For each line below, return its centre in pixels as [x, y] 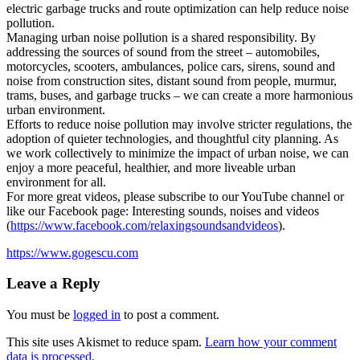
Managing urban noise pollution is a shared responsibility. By [161, 37]
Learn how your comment [271, 342]
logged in [97, 315]
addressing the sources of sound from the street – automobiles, [163, 51]
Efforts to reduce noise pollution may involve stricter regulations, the [179, 124]
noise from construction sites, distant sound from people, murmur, [172, 80]
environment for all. [56, 182]
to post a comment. [170, 315]
